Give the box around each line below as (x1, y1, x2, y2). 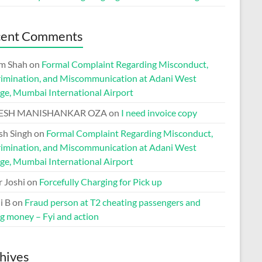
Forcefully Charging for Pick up (39, 176, 162, 187)
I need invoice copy (121, 107, 197, 118)
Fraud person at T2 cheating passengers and (25, 196, 201, 208)
